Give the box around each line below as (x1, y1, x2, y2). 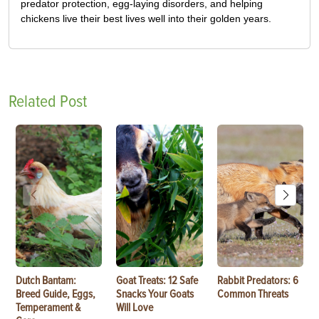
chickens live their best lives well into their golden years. (21, 12, 271, 24)
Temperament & (16, 300, 80, 315)
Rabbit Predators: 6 (216, 273, 298, 288)
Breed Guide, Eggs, (16, 286, 95, 301)
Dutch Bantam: (16, 273, 76, 288)
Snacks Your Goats (116, 286, 194, 301)
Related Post (9, 90, 87, 112)
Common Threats (216, 286, 288, 301)
